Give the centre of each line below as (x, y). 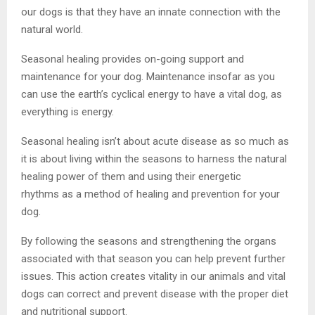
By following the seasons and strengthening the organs (149, 241)
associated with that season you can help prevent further (153, 258)
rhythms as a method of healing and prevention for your (150, 194)
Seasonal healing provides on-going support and (133, 59)
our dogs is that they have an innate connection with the (151, 12)
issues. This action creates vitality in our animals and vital (153, 276)
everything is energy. (67, 111)
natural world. (53, 29)
